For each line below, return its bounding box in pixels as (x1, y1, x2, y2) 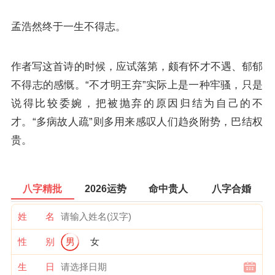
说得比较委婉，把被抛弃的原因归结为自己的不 (11, 97, 263, 110)
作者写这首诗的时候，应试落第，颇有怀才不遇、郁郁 (11, 60, 263, 73)
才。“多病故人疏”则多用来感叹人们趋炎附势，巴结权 (11, 115, 263, 128)
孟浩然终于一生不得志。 (11, 20, 126, 33)
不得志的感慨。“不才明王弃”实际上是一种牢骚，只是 (11, 79, 263, 91)
